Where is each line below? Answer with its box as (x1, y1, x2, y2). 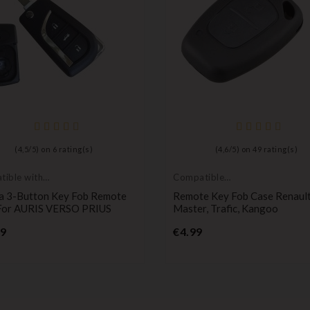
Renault (173, 183, 206, 194)
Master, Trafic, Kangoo (173, 202, 278, 215)
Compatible (173, 172, 224, 183)
